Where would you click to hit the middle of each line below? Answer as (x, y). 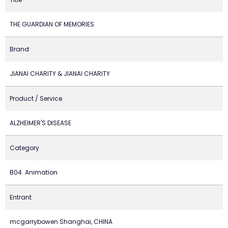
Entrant (21, 197)
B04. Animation (34, 172)
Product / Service (36, 98)
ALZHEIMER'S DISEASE (40, 123)
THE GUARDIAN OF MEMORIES (52, 24)
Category (24, 148)
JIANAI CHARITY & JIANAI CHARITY (60, 74)
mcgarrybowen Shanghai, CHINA (61, 222)
